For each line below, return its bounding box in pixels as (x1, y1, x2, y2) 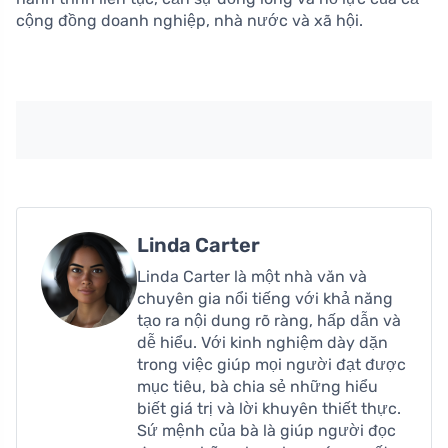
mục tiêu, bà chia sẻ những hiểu (137, 376, 378, 396)
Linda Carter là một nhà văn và (137, 266, 367, 286)
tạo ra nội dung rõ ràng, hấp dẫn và (137, 310, 401, 330)
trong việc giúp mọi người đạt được (137, 354, 406, 374)
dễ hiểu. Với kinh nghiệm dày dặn (137, 332, 388, 352)
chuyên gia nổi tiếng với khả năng (137, 288, 393, 308)
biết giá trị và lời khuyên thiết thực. (137, 398, 401, 418)
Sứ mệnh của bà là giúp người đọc (137, 420, 396, 440)
